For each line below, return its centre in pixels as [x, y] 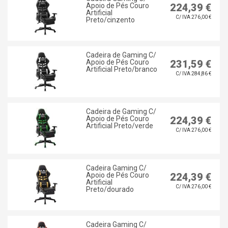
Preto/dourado [110, 190]
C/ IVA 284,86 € [193, 74]
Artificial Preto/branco [121, 69]
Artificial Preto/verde [119, 126]
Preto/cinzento [110, 20]
